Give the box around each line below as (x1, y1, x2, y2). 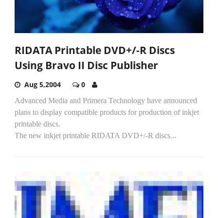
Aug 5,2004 (24, 79, 61, 89)
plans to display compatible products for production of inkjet (15, 108, 199, 116)
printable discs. (15, 119, 60, 128)
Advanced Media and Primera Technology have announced (15, 96, 197, 105)
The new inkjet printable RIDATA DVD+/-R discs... (15, 131, 176, 140)
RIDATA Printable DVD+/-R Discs (15, 43, 175, 57)
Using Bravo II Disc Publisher (15, 58, 158, 72)
